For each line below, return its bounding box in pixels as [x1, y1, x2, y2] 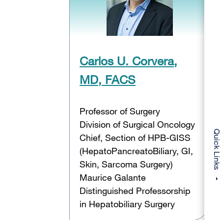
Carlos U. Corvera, [80, 53, 178, 68]
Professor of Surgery [80, 105, 163, 116]
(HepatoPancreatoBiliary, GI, [80, 145, 193, 156]
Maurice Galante [80, 171, 146, 183]
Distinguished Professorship [80, 185, 191, 196]
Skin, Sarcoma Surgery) [80, 158, 176, 169]
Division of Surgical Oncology [80, 118, 198, 130]
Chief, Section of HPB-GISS [80, 132, 191, 143]
